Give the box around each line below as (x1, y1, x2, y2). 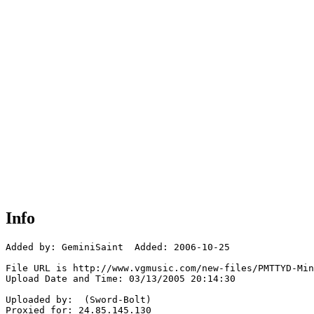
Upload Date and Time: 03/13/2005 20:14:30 (6, 273, 235, 285)
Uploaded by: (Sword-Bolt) (6, 294, 151, 306)
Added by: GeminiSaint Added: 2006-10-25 (6, 242, 230, 253)
